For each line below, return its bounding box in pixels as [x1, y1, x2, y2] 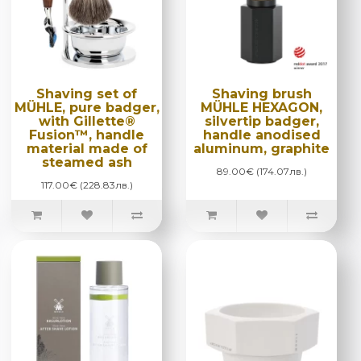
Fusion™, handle [29, 127, 144, 143]
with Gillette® [38, 113, 135, 129]
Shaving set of [36, 85, 137, 102]
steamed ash [41, 154, 132, 170]
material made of [26, 140, 147, 156]
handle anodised [202, 127, 321, 143]
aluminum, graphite [193, 140, 330, 156]
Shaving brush [211, 85, 312, 102]
